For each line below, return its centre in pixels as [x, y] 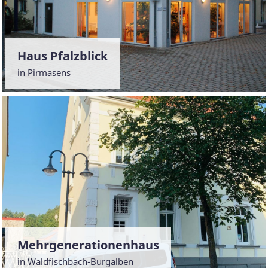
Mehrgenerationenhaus [88, 245]
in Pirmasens [44, 72]
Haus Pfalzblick [63, 56]
